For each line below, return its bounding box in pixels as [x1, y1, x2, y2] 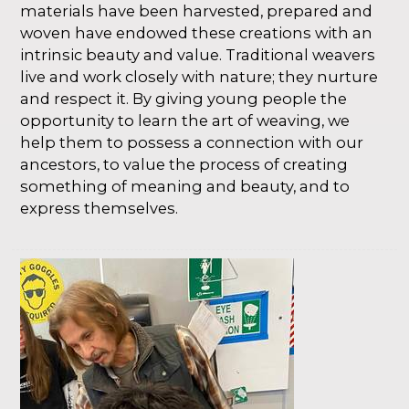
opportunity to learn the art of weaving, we [20, 111, 351, 131]
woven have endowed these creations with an [20, 24, 373, 43]
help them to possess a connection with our [20, 133, 364, 152]
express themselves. [20, 199, 179, 218]
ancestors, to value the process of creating [20, 155, 349, 174]
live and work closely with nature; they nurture [20, 68, 379, 87]
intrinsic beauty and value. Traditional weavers [20, 46, 376, 65]
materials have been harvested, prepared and [20, 2, 373, 21]
